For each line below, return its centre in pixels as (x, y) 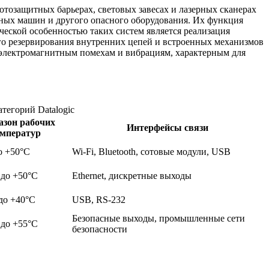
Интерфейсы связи (167, 128)
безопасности (100, 229)
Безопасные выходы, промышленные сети (159, 219)
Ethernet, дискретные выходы (132, 176)
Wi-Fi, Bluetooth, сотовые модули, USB (151, 152)
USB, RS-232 (99, 200)
